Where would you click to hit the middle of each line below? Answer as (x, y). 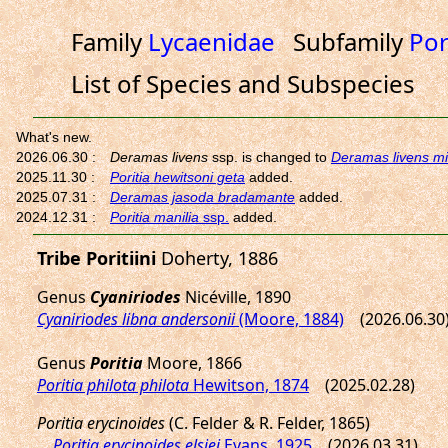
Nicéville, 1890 (236, 297)
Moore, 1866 (192, 363)
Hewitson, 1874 (249, 385)
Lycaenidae (211, 41)
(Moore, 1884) (289, 319)
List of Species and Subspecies (242, 83)
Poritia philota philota (113, 385)
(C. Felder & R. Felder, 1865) (267, 423)
